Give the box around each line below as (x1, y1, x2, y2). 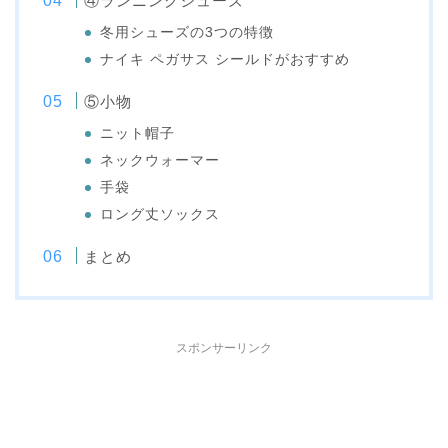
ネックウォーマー (100, 153, 221, 169)
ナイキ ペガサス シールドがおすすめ (100, 52, 351, 68)
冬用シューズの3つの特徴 (100, 25, 275, 41)
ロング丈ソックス (100, 207, 221, 223)
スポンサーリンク (176, 341, 272, 356)
